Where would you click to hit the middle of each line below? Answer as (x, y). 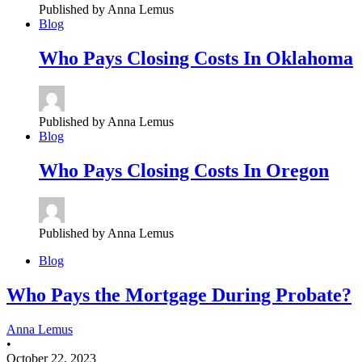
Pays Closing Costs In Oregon (204, 170)
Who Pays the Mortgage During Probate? (179, 295)
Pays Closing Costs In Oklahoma (216, 58)
